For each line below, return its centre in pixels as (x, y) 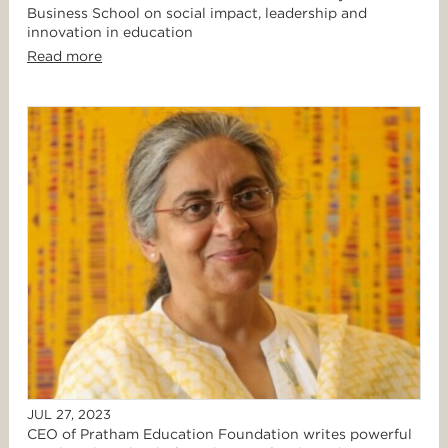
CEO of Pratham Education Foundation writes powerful (219, 434)
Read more (64, 56)
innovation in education (110, 32)
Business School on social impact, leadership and (197, 13)
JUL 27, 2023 (69, 415)
